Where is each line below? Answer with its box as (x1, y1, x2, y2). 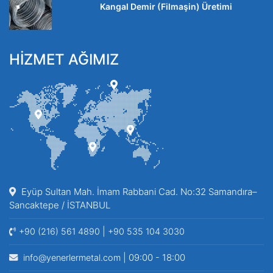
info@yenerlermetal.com (21, 252, 121, 263)
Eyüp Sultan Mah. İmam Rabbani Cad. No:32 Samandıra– (19, 185, 257, 197)
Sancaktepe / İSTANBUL (9, 199, 110, 211)
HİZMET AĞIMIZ (9, 50, 119, 68)
